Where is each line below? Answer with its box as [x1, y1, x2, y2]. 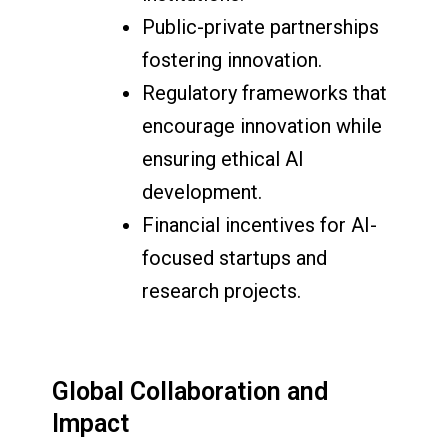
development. [142, 180, 263, 205]
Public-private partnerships [142, 15, 380, 40]
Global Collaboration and [52, 376, 329, 406]
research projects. [142, 279, 302, 304]
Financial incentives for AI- [142, 213, 378, 238]
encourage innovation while [142, 114, 383, 139]
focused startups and [142, 246, 328, 271]
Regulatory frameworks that [142, 81, 388, 106]
